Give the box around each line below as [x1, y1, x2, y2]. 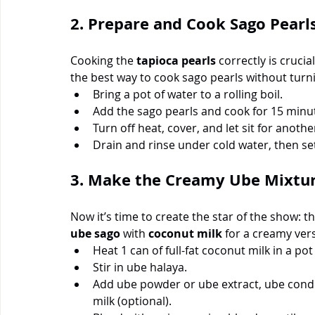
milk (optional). [93, 292, 172, 309]
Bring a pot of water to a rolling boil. [93, 86, 283, 102]
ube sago [70, 225, 120, 241]
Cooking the [70, 52, 136, 68]
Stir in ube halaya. [93, 259, 187, 275]
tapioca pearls [136, 52, 216, 68]
